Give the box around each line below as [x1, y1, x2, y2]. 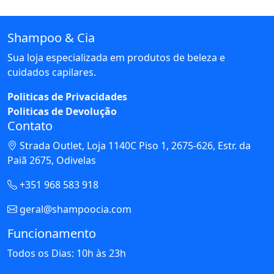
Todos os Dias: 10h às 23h [7, 246, 126, 261]
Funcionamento [7, 225, 96, 242]
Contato [7, 117, 53, 135]
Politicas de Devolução [7, 105, 117, 119]
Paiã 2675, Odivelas [7, 154, 96, 168]
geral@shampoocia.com [17, 202, 131, 217]
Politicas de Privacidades [7, 90, 127, 104]
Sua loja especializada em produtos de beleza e [7, 51, 225, 65]
